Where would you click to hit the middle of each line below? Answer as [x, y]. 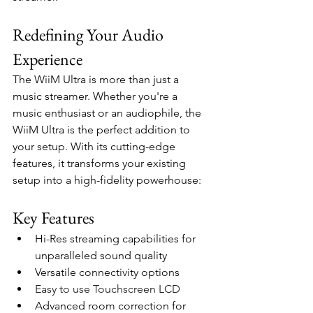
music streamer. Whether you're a [96, 96]
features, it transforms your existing [101, 163]
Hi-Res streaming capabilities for [117, 239]
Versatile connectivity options [107, 272]
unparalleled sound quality [101, 255]
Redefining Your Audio [90, 35]
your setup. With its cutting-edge [95, 146]
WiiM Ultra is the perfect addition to [103, 130]
